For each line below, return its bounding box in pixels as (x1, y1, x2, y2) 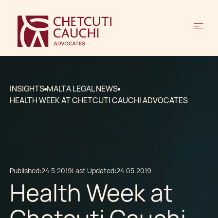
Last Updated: (72, 166, 116, 175)
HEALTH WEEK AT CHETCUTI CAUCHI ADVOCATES (10, 95, 188, 106)
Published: (10, 166, 41, 175)
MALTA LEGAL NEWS (47, 84, 118, 94)
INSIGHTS (10, 84, 44, 94)
